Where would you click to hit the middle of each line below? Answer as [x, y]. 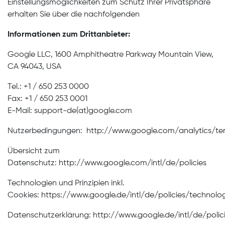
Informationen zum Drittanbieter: [69, 35]
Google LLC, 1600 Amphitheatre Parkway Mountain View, [110, 55]
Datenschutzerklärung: [50, 215]
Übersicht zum [34, 151]
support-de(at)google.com [83, 111]
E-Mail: [21, 111]
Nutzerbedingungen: [47, 131]
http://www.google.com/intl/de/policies [133, 163]
